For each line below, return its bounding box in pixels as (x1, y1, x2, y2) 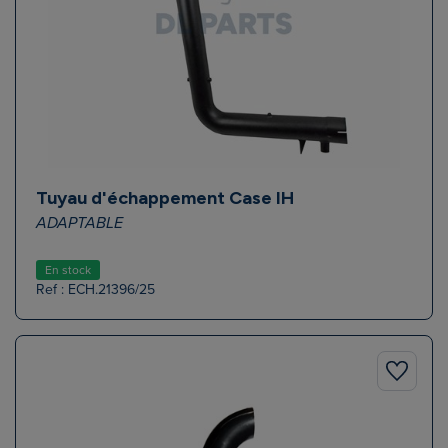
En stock (45, 261, 91, 280)
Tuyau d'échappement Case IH (36, 187, 294, 210)
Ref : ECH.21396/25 (36, 279, 155, 301)
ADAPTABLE (36, 214, 123, 234)
